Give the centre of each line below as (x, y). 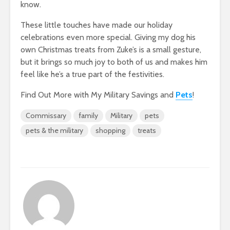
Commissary (46, 116)
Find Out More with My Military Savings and (98, 95)
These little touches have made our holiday (97, 25)
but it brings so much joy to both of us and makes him (114, 62)
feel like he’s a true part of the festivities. (92, 74)
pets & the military (54, 131)
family (88, 116)
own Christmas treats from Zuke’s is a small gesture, (111, 50)
